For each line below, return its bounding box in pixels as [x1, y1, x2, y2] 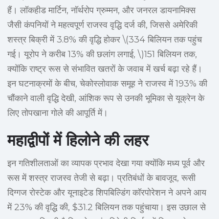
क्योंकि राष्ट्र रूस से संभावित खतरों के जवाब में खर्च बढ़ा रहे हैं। [7, 64, 202, 75]
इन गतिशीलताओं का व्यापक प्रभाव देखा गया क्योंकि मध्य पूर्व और [7, 158, 205, 169]
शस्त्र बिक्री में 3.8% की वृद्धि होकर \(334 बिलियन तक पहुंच [7, 34, 202, 45]
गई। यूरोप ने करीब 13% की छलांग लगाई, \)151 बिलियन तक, [7, 49, 197, 60]
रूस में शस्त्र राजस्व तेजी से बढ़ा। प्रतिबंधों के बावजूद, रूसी [7, 173, 196, 184]
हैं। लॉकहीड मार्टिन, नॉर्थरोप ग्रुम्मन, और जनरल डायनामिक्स [7, 5, 196, 16]
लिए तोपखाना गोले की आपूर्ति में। [7, 108, 108, 119]
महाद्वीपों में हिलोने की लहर [7, 131, 149, 150]
